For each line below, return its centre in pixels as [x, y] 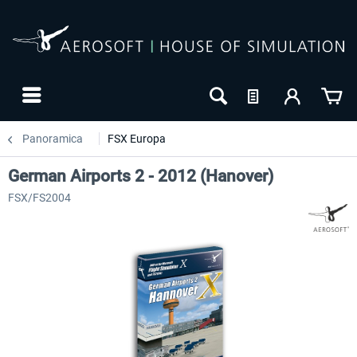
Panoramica [53, 139]
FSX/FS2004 [39, 198]
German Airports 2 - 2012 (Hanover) [141, 176]
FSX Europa [137, 139]
